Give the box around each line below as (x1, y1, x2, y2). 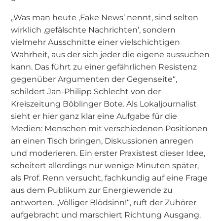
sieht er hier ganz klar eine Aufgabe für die (11, 110, 178, 121)
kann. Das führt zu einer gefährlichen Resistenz (11, 61, 197, 72)
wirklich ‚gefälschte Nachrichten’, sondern (11, 24, 176, 35)
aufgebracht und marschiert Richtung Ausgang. (11, 209, 201, 220)
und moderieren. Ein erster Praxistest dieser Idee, (11, 147, 206, 158)
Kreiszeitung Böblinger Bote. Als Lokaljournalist (11, 98, 197, 109)
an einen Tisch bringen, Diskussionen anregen (11, 135, 194, 146)
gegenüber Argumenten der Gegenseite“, (11, 74, 178, 84)
